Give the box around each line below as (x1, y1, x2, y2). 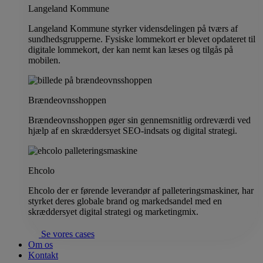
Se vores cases (41, 229, 95, 239)
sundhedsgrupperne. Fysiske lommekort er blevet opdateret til (28, 34, 255, 44)
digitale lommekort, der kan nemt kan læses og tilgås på (28, 45, 233, 55)
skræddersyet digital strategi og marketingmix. (28, 207, 198, 217)
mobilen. (28, 55, 60, 65)
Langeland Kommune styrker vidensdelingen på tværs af (28, 23, 238, 33)
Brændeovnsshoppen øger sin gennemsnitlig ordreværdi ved (28, 115, 251, 125)
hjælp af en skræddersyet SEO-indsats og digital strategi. (28, 126, 237, 136)
